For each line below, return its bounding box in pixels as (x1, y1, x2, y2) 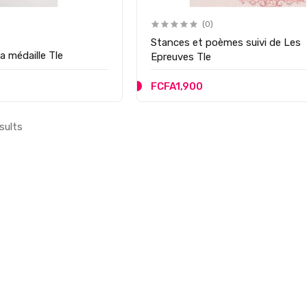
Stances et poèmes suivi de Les (150, 36, 301, 49)
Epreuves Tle (150, 50, 211, 63)
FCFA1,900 (150, 79, 203, 93)
